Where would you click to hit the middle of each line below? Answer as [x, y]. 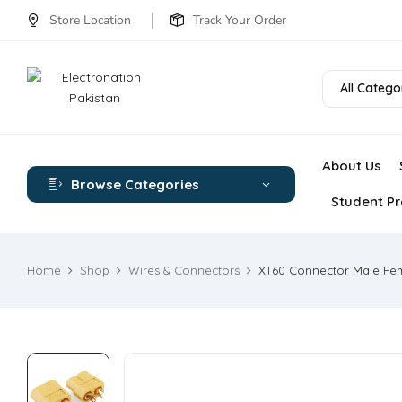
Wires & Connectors [184, 270]
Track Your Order [240, 20]
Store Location [90, 20]
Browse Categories [135, 184]
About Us [351, 166]
